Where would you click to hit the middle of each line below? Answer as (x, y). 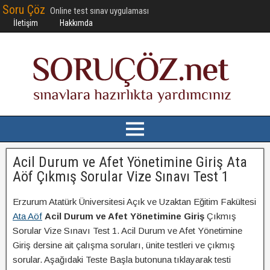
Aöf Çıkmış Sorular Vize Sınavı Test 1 (121, 177)
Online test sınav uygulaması (99, 11)
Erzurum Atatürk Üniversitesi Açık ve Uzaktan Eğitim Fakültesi (134, 202)
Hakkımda (76, 23)
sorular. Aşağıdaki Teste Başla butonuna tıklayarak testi (122, 259)
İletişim (26, 23)
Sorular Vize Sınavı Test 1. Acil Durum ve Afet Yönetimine (127, 231)
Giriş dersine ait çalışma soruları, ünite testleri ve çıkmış (124, 245)
